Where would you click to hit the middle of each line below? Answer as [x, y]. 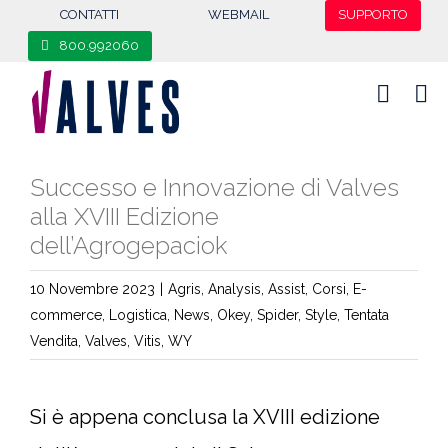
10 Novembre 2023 [92, 289]
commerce [66, 315]
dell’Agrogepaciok [128, 245]
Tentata [366, 315]
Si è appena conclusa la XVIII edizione [205, 417]
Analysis [234, 289]
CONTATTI [90, 15]
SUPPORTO [372, 15]
